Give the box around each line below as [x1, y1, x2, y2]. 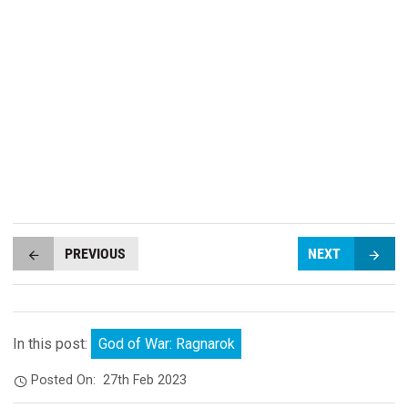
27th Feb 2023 [103, 372, 188, 389]
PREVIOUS [65, 245, 127, 263]
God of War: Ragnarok [97, 334, 235, 352]
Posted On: [31, 372, 104, 389]
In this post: [13, 334, 92, 352]
